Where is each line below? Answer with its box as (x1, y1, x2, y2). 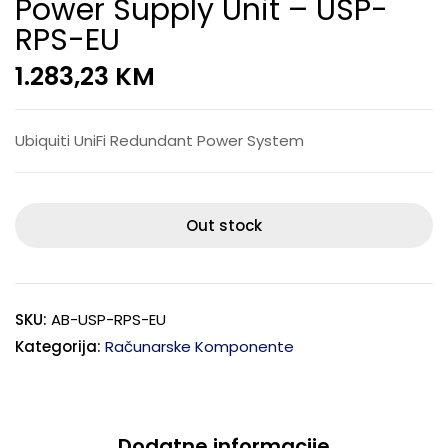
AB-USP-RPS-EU (51, 309, 166, 330)
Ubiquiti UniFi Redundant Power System (15, 130, 304, 151)
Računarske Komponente (105, 336, 294, 357)
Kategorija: (15, 336, 105, 357)
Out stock (186, 215, 262, 236)
